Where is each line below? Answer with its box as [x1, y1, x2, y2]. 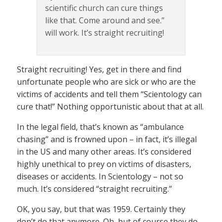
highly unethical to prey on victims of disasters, [17, 158, 191, 169]
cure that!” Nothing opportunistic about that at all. [17, 101, 204, 112]
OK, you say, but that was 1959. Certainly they [17, 203, 185, 215]
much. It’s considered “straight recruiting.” [17, 183, 172, 194]
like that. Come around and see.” [45, 14, 165, 26]
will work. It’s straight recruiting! [45, 27, 164, 38]
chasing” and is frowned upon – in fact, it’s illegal [17, 133, 197, 145]
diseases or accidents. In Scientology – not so [17, 170, 183, 182]
